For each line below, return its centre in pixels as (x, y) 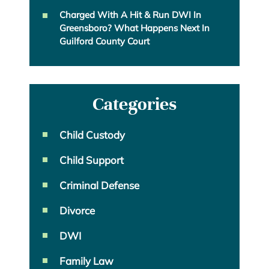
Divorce (77, 211)
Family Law (86, 261)
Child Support (92, 160)
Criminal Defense (99, 186)
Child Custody (92, 135)
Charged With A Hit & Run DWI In (130, 15)
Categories (134, 104)
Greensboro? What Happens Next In (134, 28)
